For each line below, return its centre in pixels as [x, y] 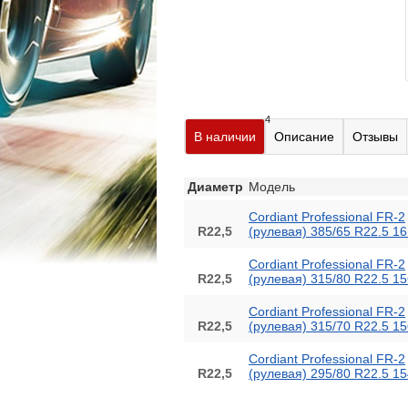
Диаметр [215, 187]
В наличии [225, 137]
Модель [272, 187]
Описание [304, 137]
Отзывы [375, 137]
